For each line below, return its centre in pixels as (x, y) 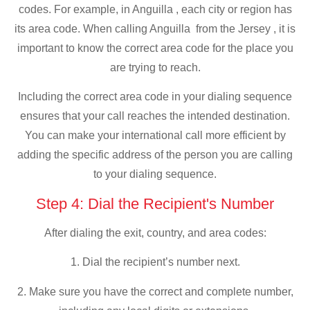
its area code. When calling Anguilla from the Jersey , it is (155, 28)
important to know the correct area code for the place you (155, 48)
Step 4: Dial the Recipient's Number (155, 203)
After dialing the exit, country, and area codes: (155, 232)
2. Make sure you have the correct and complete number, (155, 291)
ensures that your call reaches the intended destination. (155, 116)
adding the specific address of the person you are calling (155, 155)
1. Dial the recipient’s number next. (155, 262)
